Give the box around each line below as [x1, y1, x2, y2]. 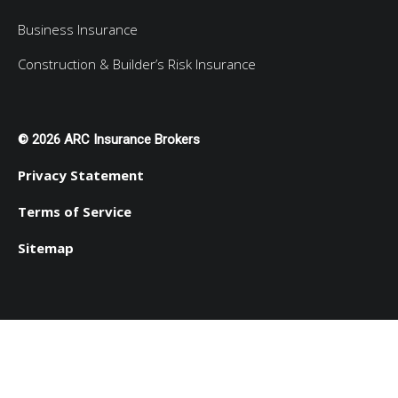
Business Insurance [18, 20, 138, 39]
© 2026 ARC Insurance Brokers [18, 131, 200, 148]
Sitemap [18, 239, 74, 258]
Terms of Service [18, 203, 131, 221]
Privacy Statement [18, 166, 144, 185]
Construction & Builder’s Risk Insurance [18, 55, 256, 74]
